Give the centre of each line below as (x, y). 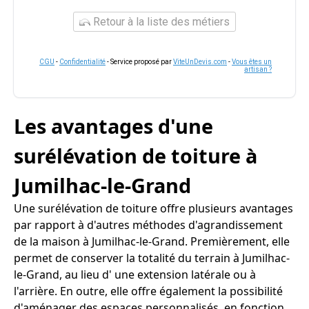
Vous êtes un (252, 62)
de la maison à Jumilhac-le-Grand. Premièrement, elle (152, 241)
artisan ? (258, 69)
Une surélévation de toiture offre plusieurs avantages (153, 208)
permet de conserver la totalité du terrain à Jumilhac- (152, 258)
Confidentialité (82, 62)
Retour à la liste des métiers (160, 22)
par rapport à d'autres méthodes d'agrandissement (148, 225)
